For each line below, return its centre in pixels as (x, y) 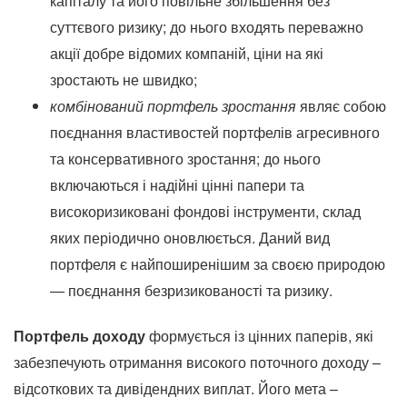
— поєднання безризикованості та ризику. (191, 290)
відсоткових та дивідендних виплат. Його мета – (176, 388)
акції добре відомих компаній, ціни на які (187, 53)
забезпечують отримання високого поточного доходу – (197, 362)
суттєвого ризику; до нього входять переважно (207, 27)
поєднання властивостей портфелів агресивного (215, 132)
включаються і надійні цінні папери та (177, 185)
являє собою (341, 106)
